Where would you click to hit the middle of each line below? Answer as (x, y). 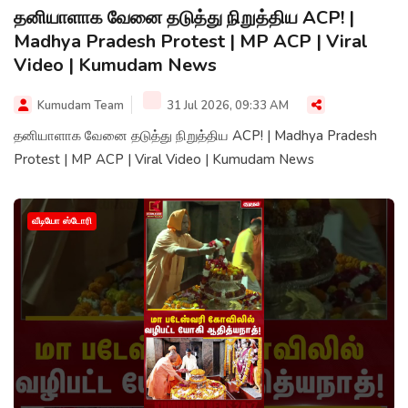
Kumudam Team (81, 105)
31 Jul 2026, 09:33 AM (226, 105)
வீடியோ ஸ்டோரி (62, 221)
